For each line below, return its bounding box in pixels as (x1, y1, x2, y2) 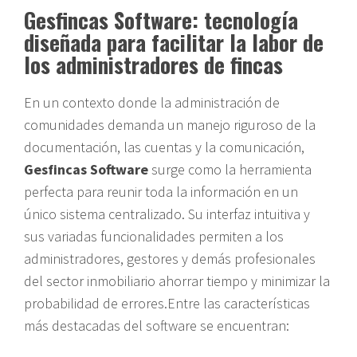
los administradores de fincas (24, 48, 283, 80)
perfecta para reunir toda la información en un (24, 182, 298, 201)
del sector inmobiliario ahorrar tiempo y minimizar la (24, 271, 330, 290)
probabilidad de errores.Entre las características (24, 293, 310, 312)
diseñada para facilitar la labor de (24, 25, 324, 58)
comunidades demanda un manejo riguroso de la (24, 115, 316, 134)
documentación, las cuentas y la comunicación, (24, 137, 304, 156)
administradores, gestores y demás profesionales (24, 249, 316, 268)
